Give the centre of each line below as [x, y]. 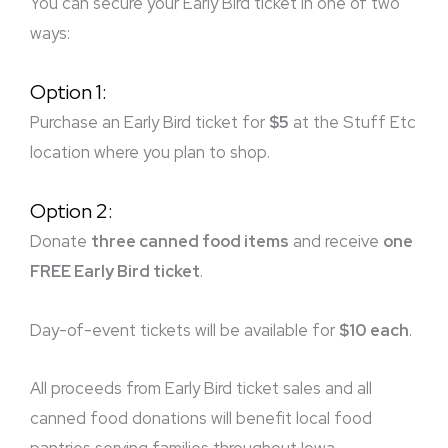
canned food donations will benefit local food [201, 418]
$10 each [374, 329]
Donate [60, 240]
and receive [336, 240]
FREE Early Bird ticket [115, 270]
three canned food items [190, 240]
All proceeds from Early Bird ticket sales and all [201, 388]
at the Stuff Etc [352, 122]
